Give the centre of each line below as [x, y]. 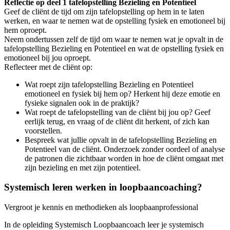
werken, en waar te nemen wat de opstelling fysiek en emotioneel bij [115, 21]
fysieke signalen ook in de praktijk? [82, 103]
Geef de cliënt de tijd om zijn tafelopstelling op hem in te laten [104, 11]
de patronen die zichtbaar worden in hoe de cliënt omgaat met [124, 158]
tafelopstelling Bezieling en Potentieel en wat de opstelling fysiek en [114, 48]
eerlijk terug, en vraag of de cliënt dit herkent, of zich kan [117, 121]
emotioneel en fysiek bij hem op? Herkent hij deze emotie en [122, 93]
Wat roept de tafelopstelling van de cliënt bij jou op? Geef [118, 112]
